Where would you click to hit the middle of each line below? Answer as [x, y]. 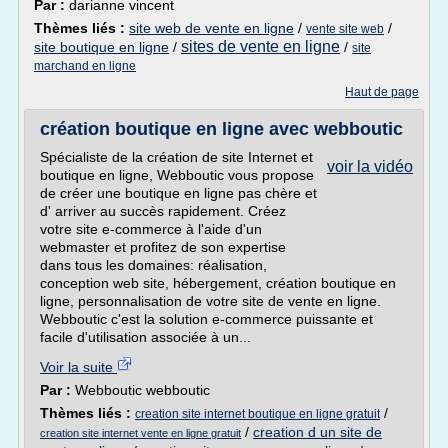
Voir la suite [78, 367]
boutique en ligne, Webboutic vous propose [177, 175]
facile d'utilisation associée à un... [145, 337]
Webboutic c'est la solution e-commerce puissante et [206, 319]
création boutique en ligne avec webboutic [221, 129]
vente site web [345, 29]
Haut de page [382, 92]
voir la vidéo [370, 166]
